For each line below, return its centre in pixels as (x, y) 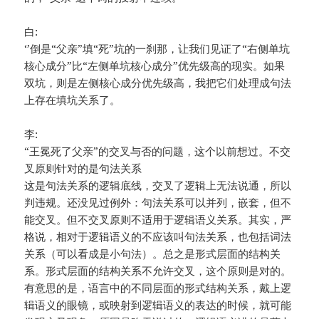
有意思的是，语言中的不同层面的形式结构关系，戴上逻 (158, 288)
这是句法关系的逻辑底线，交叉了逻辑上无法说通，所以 (158, 185)
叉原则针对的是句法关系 (83, 168)
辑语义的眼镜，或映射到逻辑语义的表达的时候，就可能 (158, 305)
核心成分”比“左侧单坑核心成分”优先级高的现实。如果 (155, 66)
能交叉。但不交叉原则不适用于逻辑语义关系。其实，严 (158, 220)
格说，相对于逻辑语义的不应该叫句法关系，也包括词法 (158, 237)
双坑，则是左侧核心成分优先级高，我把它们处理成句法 (158, 83)
